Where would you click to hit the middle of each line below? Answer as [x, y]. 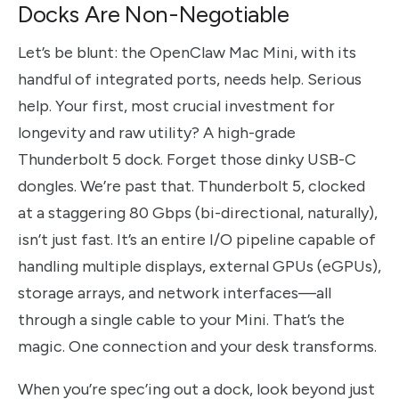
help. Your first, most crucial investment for [176, 106]
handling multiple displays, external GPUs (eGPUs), [199, 266]
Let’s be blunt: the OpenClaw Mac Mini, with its [187, 52]
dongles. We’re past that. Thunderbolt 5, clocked [191, 186]
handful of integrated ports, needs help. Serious [190, 79]
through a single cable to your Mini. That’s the [181, 319]
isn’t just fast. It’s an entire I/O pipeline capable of [197, 239]
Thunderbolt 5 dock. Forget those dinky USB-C [187, 159]
